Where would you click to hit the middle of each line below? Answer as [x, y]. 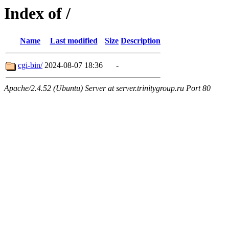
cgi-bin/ [30, 65]
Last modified [74, 41]
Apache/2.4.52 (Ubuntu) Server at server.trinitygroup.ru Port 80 [107, 88]
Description [141, 41]
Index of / [37, 13]
